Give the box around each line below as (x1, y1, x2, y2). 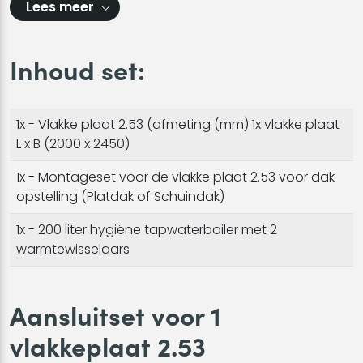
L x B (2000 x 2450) (16, 134, 130, 153)
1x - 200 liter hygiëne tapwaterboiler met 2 (16, 220, 277, 239)
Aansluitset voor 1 (10, 296, 221, 332)
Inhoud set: (10, 50, 145, 87)
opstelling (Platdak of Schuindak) (16, 186, 224, 206)
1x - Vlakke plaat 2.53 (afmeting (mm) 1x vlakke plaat (16, 114, 340, 134)
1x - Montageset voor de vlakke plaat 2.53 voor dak (16, 167, 335, 186)
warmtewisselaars (16, 239, 130, 258)
